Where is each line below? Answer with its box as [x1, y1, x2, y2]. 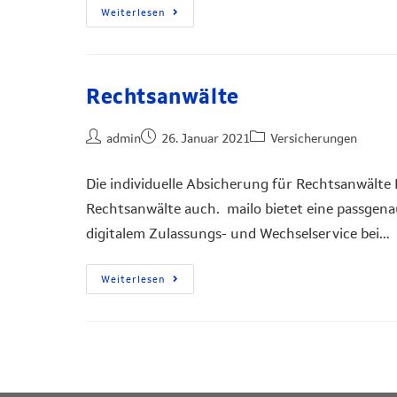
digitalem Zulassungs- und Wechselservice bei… [86, 225, 390, 242]
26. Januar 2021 [161, 130, 250, 146]
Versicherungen [270, 130, 357, 146]
